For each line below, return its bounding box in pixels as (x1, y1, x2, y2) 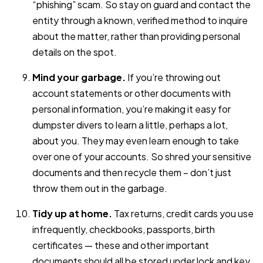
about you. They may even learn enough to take (32, 134, 239, 147)
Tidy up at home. (32, 207, 112, 220)
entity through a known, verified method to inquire (32, 14, 248, 26)
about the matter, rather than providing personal (32, 29, 240, 42)
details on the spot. (32, 45, 117, 58)
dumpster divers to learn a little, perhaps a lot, (32, 118, 228, 131)
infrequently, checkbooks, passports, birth (32, 222, 215, 235)
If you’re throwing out (126, 70, 221, 83)
